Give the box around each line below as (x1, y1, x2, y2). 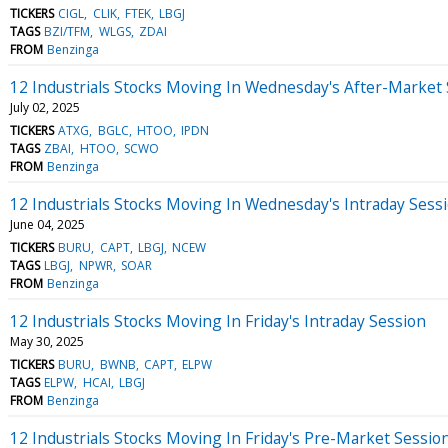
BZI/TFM (44, 22, 91, 40)
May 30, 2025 (10, 332, 84, 350)
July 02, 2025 (10, 98, 80, 116)
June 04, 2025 (10, 215, 85, 233)
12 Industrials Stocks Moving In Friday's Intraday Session (10, 309, 426, 332)
